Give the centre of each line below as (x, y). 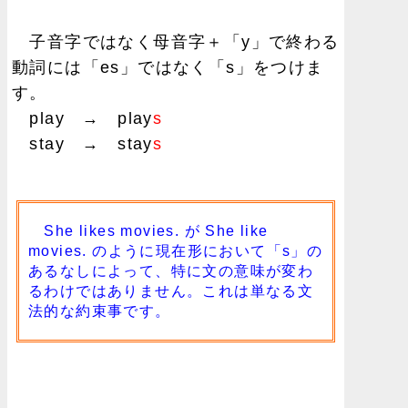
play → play (82, 118)
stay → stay (82, 143)
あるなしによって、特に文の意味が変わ (171, 270)
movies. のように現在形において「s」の (176, 250)
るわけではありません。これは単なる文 (171, 291)
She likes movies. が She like (148, 230)
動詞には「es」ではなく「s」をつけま (168, 67)
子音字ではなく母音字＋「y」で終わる (176, 41)
